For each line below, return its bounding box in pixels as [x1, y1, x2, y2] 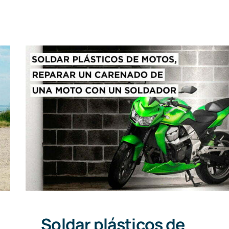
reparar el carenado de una [57, 111, 212, 128]
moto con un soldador [71, 128, 198, 146]
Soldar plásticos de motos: [57, 94, 212, 111]
